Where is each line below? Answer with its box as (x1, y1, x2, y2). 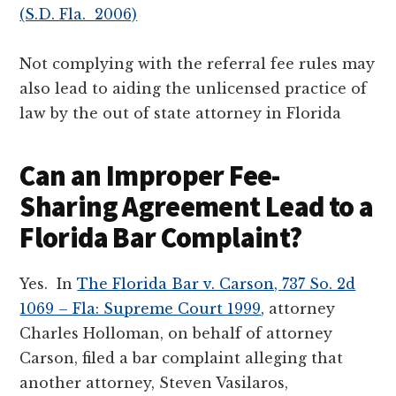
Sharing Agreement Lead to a (19, 188, 374, 225)
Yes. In (19, 274, 78, 293)
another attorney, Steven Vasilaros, (19, 373, 289, 392)
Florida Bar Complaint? (19, 219, 302, 255)
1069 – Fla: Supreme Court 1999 (19, 299, 262, 317)
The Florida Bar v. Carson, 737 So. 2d (77, 274, 356, 293)
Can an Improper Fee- (19, 157, 280, 194)
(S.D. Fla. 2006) (19, 4, 138, 23)
